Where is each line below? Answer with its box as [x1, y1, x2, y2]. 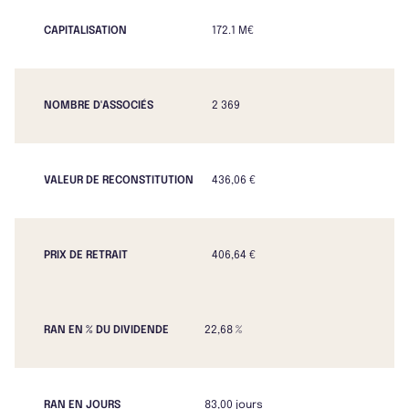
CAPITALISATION [44, 26, 127, 37]
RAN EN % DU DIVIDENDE [44, 325, 169, 337]
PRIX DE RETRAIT [44, 250, 128, 262]
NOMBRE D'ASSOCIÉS [44, 100, 153, 112]
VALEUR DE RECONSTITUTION [44, 175, 194, 187]
